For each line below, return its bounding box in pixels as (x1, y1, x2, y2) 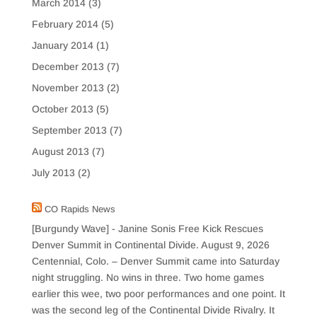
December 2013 (31, 61, 104, 73)
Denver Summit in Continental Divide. (31, 239, 199, 251)
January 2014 (31, 40, 93, 52)
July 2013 (31, 167, 75, 179)
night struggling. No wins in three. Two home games (31, 272, 264, 284)
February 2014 (31, 18, 98, 30)
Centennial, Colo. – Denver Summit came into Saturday (31, 255, 279, 267)
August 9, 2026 (200, 239, 270, 251)
